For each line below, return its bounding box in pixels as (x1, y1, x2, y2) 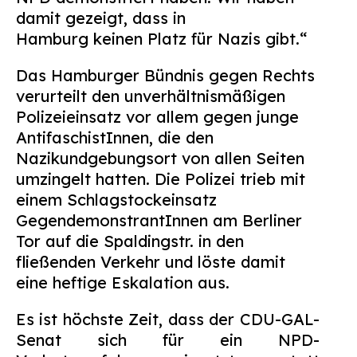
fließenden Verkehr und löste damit (16, 252, 285, 272)
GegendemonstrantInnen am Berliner (16, 210, 302, 230)
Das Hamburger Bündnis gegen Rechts (16, 65, 315, 85)
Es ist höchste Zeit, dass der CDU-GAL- (16, 309, 320, 329)
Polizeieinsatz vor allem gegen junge (16, 107, 299, 127)
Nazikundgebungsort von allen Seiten (16, 148, 304, 168)
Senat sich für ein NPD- (16, 330, 320, 350)
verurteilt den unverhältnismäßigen (16, 86, 285, 106)
